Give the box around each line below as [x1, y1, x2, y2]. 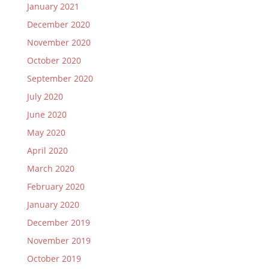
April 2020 [26, 145, 68, 156]
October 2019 [26, 253, 81, 264]
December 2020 [26, 19, 90, 30]
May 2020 [26, 127, 65, 138]
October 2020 [26, 55, 81, 66]
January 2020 [26, 199, 79, 210]
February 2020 [26, 181, 85, 192]
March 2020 [26, 163, 74, 174]
